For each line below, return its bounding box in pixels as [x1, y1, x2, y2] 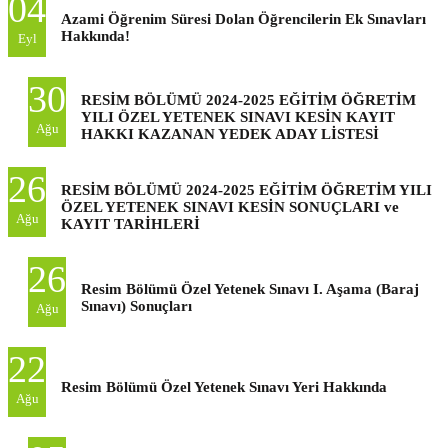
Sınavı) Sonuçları [81, 297, 192, 314]
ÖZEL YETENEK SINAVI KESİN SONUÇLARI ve [61, 198, 399, 215]
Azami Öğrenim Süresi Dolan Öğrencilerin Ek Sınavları [61, 10, 426, 27]
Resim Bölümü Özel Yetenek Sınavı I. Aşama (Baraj [81, 280, 419, 297]
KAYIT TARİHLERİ [61, 215, 200, 232]
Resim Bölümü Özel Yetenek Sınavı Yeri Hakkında [61, 378, 387, 395]
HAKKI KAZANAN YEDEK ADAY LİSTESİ [81, 125, 379, 142]
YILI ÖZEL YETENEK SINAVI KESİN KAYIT [81, 108, 395, 125]
